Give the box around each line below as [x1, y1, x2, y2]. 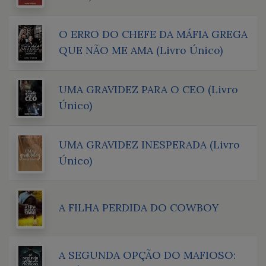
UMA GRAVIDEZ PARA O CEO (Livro [59, 82, 238, 96]
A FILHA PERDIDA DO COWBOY [59, 200, 218, 214]
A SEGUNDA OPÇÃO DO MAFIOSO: [59, 248, 236, 262]
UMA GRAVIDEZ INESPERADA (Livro [59, 137, 240, 151]
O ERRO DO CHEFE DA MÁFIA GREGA [59, 27, 248, 41]
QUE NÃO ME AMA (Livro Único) [59, 43, 223, 57]
